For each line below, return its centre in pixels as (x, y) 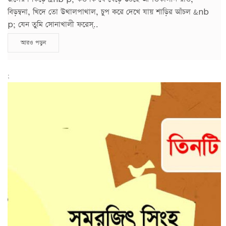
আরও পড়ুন (33, 43)
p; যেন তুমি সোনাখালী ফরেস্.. (53, 24)
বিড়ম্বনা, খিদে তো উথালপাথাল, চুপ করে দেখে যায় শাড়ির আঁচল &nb (108, 12)
